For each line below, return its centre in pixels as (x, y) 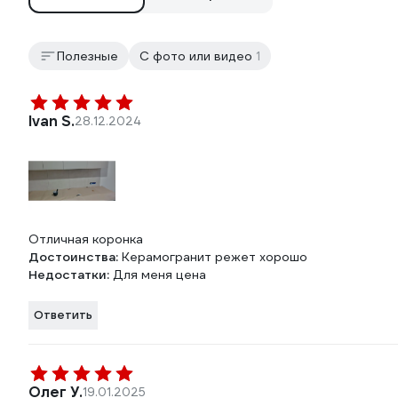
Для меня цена (159, 275)
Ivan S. (52, 122)
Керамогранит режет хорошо (215, 257)
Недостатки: (71, 275)
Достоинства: (75, 257)
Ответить (63, 315)
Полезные (88, 56)
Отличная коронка (86, 239)
